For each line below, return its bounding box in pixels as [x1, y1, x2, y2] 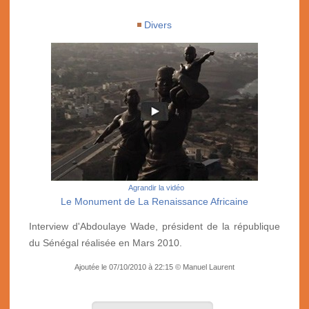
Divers [144, 19, 172, 30]
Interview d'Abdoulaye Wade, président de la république [29, 220, 280, 232]
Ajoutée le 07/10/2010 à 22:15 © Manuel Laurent [74, 262, 235, 271]
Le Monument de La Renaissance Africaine [61, 195, 248, 207]
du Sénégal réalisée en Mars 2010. [29, 237, 182, 248]
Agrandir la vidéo [128, 183, 184, 192]
